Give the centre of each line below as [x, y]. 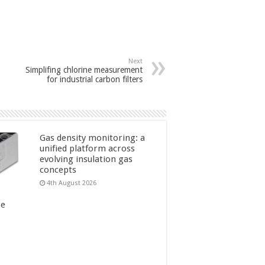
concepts [58, 169]
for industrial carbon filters [95, 79]
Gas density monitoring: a [92, 138]
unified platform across [87, 148]
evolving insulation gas [86, 159]
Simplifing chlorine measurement [84, 70]
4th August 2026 [71, 183]
